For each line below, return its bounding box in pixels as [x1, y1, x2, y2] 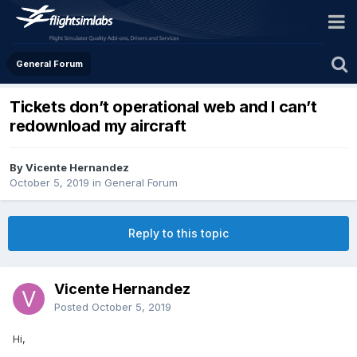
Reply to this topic [128, 226, 229, 241]
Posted [54, 300, 92, 314]
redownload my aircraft [10, 116, 186, 136]
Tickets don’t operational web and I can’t [10, 97, 317, 117]
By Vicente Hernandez [10, 161, 129, 175]
